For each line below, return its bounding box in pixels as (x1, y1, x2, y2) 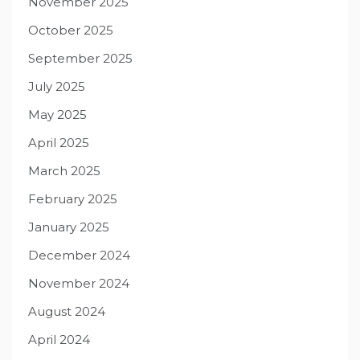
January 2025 (28, 219, 109, 235)
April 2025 (28, 135, 89, 151)
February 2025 (28, 191, 117, 207)
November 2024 (28, 276, 129, 292)
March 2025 (28, 163, 100, 179)
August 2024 (28, 304, 105, 320)
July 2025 (28, 79, 85, 95)
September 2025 (28, 51, 133, 67)
